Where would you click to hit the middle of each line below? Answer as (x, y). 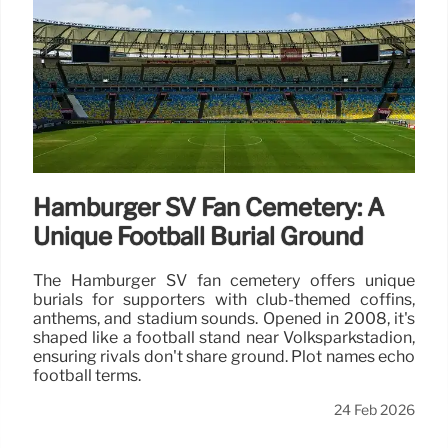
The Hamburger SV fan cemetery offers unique (224, 280)
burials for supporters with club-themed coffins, (224, 299)
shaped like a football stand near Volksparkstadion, (224, 337)
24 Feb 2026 (374, 409)
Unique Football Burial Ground (198, 236)
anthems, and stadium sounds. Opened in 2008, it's (224, 318)
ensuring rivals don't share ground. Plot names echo (224, 356)
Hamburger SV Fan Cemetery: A (208, 207)
